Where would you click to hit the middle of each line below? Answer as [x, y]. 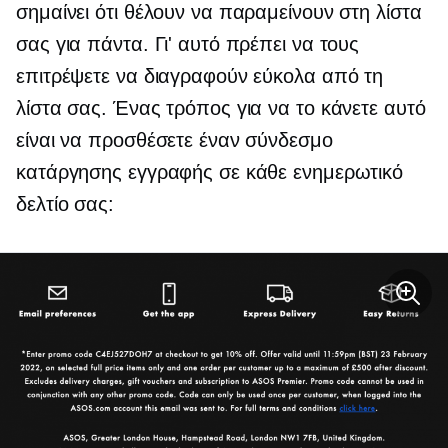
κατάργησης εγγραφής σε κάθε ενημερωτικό [210, 171]
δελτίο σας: [65, 203]
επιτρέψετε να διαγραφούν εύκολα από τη [200, 75]
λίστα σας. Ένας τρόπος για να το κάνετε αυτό [221, 107]
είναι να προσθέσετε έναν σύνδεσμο [174, 139]
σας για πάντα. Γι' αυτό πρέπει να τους [188, 43]
